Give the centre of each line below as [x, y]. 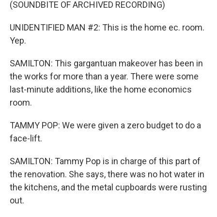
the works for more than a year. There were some [104, 76]
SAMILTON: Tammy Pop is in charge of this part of [105, 161]
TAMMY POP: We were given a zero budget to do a [105, 125]
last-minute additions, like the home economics [101, 89]
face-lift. [26, 138]
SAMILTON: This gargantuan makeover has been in [106, 63]
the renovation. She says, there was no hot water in [107, 174]
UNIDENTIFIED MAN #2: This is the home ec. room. [107, 27]
